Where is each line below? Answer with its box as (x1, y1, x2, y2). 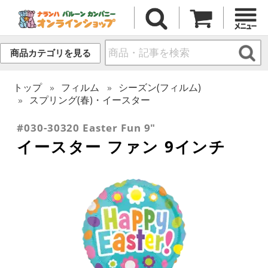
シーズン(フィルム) (118, 80, 202, 94)
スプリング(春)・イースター (29, 93, 151, 106)
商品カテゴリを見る (10, 48, 91, 59)
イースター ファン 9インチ (17, 135, 227, 157)
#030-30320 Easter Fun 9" (17, 120, 156, 135)
